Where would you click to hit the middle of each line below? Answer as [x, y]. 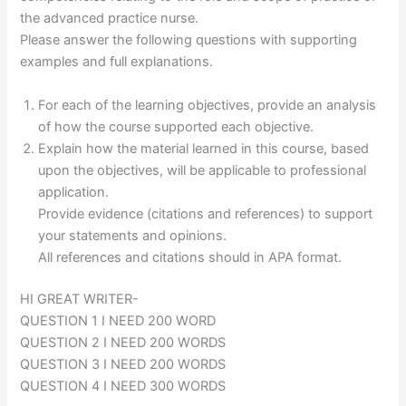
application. [74, 192]
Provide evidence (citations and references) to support [206, 213]
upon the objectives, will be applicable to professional [203, 170]
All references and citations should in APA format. [190, 257]
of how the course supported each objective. [176, 126]
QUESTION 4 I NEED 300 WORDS [123, 386]
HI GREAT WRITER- [80, 299]
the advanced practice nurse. [110, 19]
